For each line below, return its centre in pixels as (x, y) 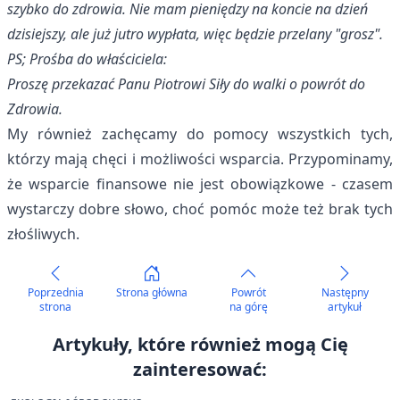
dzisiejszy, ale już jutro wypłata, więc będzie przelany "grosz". (195, 34)
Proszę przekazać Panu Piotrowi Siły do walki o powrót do (186, 84)
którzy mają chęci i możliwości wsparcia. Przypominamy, (200, 159)
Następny (345, 292)
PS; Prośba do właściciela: (87, 59)
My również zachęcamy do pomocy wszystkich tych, (200, 134)
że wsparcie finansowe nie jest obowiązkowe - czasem (200, 184)
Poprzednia (55, 292)
